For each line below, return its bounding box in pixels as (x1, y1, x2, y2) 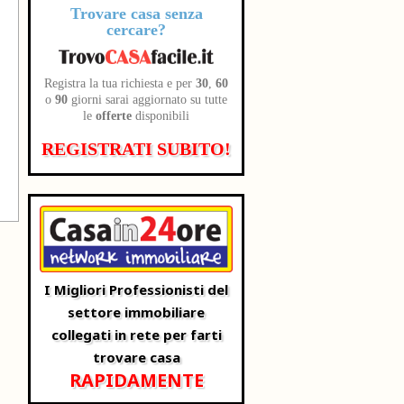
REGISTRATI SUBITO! (41, 139, 231, 160)
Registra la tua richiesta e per (44, 77, 196, 91)
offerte (96, 109, 132, 124)
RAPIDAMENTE (69, 368, 204, 393)
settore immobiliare (68, 303, 205, 322)
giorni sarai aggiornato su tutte (68, 93, 227, 107)
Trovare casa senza (69, 4, 203, 23)
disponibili (132, 109, 189, 124)
